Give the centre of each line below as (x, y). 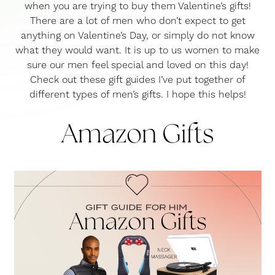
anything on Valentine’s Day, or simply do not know (137, 36)
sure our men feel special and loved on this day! (137, 65)
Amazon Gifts (137, 136)
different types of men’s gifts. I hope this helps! (137, 95)
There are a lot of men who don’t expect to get (137, 21)
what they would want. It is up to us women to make (137, 51)
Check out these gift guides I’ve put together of (137, 80)
